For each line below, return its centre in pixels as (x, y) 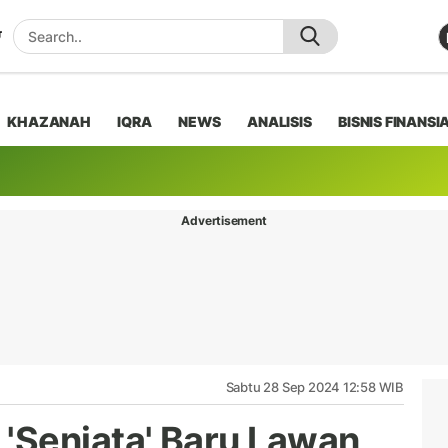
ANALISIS (279, 121)
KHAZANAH (49, 121)
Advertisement (224, 220)
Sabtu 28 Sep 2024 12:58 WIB (314, 386)
